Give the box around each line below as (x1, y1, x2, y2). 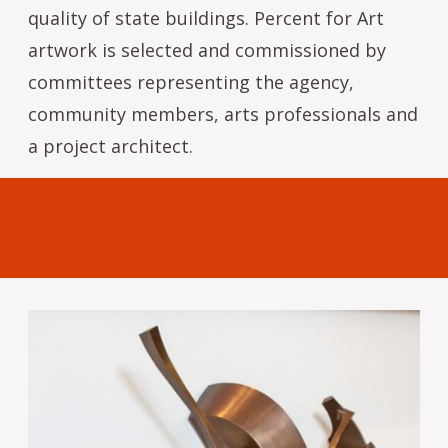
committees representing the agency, (28, 69, 354, 94)
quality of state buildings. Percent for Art (28, 5, 384, 30)
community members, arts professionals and (28, 101, 418, 126)
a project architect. (28, 133, 193, 158)
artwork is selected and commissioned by (28, 37, 386, 62)
